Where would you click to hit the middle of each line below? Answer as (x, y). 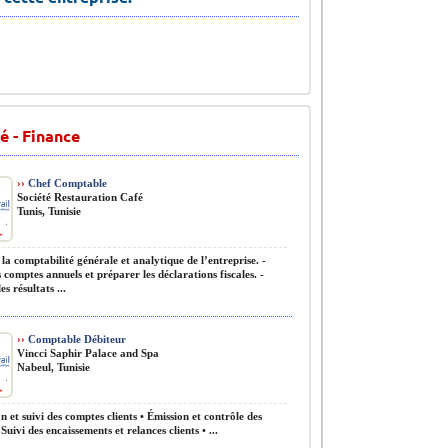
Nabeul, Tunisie (53, 367)
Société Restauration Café (80, 197)
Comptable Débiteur (75, 339)
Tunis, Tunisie (49, 211)
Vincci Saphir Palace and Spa (88, 353)
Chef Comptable (66, 183)
